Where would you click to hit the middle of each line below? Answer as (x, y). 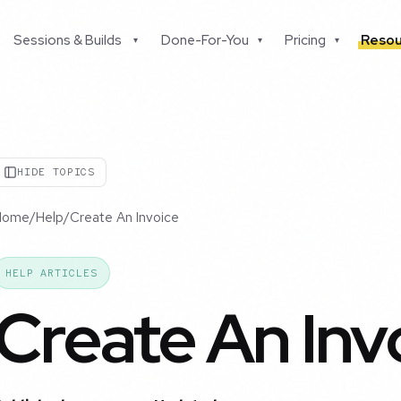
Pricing (306, 40)
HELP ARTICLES (51, 273)
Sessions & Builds (68, 40)
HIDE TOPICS (56, 172)
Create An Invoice (124, 218)
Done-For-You (205, 40)
